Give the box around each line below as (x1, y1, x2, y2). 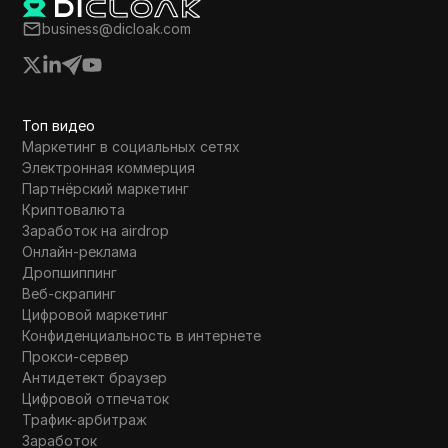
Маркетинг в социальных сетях (22, 138, 241, 155)
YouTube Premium (54, 150, 172, 167)
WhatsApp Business (54, 2, 187, 19)
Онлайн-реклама (22, 243, 138, 260)
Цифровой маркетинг (22, 306, 169, 323)
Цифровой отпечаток (22, 390, 170, 407)
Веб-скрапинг (22, 285, 117, 302)
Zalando (54, 187, 109, 204)
